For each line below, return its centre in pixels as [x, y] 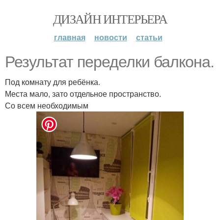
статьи [149, 37]
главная [69, 37]
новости [110, 37]
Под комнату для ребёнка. [53, 82]
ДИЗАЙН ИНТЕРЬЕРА [110, 19]
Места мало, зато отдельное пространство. [83, 94]
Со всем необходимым [47, 105]
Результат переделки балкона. [110, 62]
